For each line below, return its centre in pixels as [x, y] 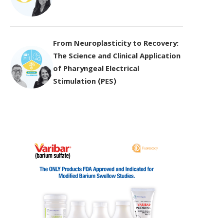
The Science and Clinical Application [117, 57]
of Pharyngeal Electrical [96, 70]
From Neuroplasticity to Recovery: [116, 44]
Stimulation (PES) [85, 82]
